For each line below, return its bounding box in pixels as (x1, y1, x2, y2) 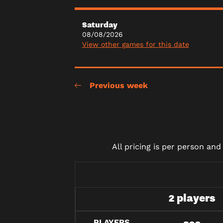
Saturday (82, 19, 117, 29)
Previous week (89, 81, 148, 91)
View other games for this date (82, 40, 189, 48)
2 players (169, 191, 215, 205)
